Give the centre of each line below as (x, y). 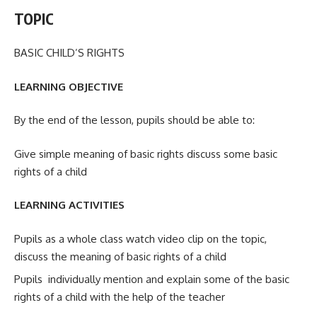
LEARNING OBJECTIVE (69, 86)
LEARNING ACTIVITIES (69, 205)
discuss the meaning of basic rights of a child (120, 256)
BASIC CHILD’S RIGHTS (69, 53)
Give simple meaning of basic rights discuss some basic (146, 154)
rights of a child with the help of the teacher (120, 297)
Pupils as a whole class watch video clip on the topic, (140, 238)
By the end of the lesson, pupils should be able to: (134, 120)
